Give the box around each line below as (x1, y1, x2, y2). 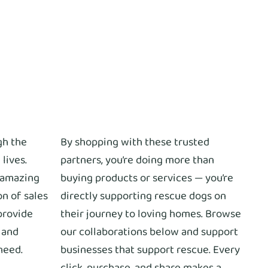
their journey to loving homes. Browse (60, 205, 241, 223)
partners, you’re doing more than (60, 151, 214, 169)
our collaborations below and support (60, 223, 238, 241)
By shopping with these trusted (60, 133, 209, 151)
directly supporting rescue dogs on (60, 187, 226, 205)
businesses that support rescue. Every (60, 240, 240, 259)
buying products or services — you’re (60, 169, 233, 187)
